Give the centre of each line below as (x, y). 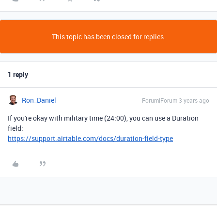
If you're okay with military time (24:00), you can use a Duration (103, 118)
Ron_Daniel (39, 100)
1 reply (18, 74)
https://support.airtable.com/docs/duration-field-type (90, 138)
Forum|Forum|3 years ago (176, 100)
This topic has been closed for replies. (108, 37)
